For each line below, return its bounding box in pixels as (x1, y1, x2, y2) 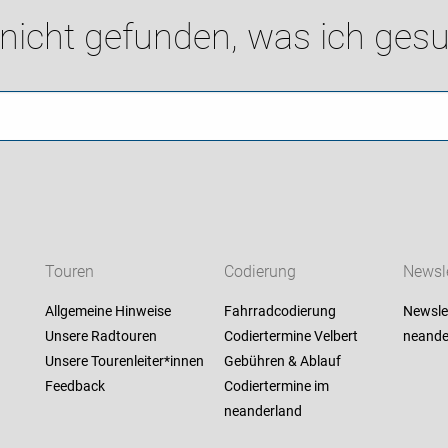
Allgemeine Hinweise (44, 303, 171, 320)
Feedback (44, 378, 105, 395)
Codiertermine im (223, 378, 329, 395)
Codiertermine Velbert (223, 328, 358, 345)
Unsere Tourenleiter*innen (44, 353, 204, 370)
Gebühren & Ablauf (223, 353, 341, 370)
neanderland (223, 403, 302, 420)
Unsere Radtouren (44, 328, 157, 345)
